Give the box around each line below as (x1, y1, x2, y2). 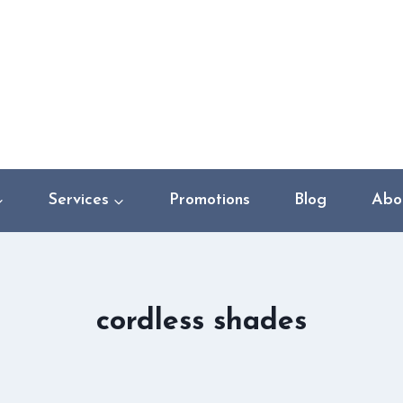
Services (48, 191, 109, 209)
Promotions (169, 191, 250, 209)
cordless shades (96, 307, 307, 336)
